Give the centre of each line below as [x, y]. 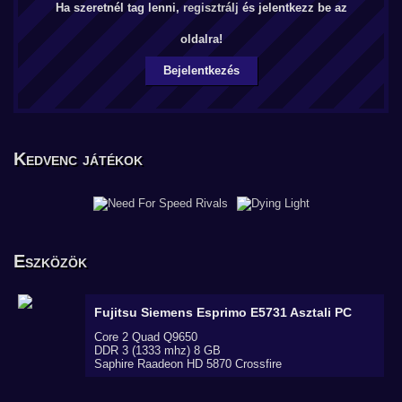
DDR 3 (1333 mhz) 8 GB [157, 350]
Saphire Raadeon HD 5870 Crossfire [188, 364]
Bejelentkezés [201, 70]
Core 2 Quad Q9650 [146, 337]
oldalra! [201, 39]
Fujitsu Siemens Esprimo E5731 [192, 312]
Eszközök [50, 261]
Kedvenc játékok [78, 159]
